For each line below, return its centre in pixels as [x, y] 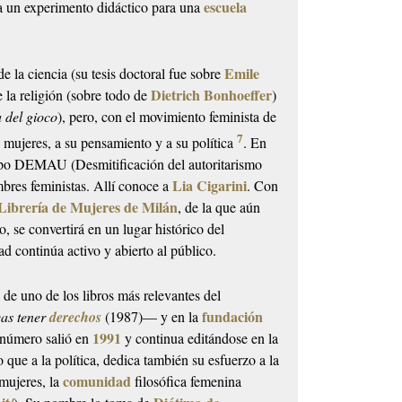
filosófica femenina [187, 381]
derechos [76, 317]
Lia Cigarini [210, 186]
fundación [233, 317]
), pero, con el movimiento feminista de [167, 117]
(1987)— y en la [154, 317]
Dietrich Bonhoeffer [212, 95]
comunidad [97, 381]
